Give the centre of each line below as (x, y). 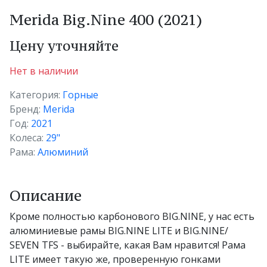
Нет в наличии (44, 71)
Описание (46, 195)
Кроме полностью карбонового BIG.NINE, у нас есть (132, 216)
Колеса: (28, 137)
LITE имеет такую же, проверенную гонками (115, 259)
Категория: (36, 94)
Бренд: (26, 109)
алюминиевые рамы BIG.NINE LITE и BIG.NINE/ (119, 230)
